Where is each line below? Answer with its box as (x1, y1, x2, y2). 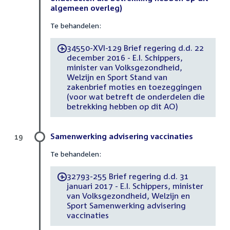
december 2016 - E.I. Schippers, (66, 53, 183, 63)
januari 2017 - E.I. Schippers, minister (66, 181, 203, 191)
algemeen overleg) (50, 3, 122, 12)
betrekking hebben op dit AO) (66, 102, 178, 111)
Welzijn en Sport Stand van (66, 72, 167, 82)
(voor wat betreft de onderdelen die (66, 92, 205, 102)
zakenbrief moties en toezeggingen (66, 82, 202, 92)
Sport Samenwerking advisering (66, 201, 186, 210)
